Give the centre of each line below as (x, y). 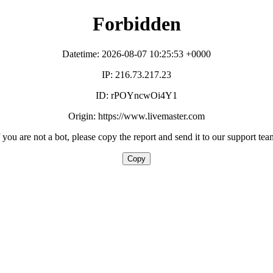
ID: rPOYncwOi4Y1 (136, 95)
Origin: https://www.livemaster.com (136, 116)
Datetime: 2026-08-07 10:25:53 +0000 (136, 54)
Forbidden (136, 24)
